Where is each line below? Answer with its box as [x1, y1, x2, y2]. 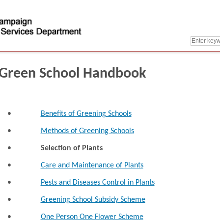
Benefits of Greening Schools [40, 110, 132, 118]
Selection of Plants [40, 144, 103, 152]
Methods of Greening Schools [40, 127, 134, 135]
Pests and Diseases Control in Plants [40, 178, 155, 187]
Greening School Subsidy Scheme [40, 195, 145, 204]
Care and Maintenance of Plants [40, 161, 143, 169]
